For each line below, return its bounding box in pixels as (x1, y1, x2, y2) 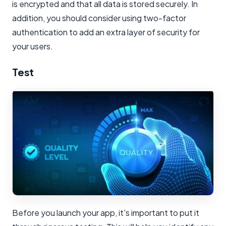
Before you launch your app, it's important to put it (12, 207, 199, 218)
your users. (12, 40, 53, 51)
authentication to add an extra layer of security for (12, 26, 200, 37)
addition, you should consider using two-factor (12, 12, 186, 23)
